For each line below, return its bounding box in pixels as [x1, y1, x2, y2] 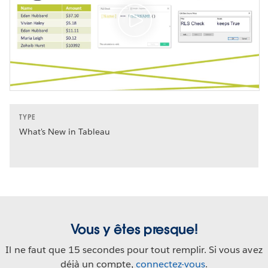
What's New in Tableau [19, 126, 111, 138]
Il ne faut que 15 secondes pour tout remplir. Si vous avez [5, 243, 263, 257]
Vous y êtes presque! [70, 221, 198, 238]
